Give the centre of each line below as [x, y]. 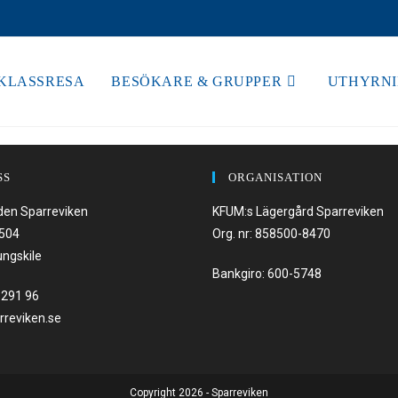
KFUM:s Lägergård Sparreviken [298, 211]
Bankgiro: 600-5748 [267, 274]
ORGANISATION [275, 177]
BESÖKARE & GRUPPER [197, 81]
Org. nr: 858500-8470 [271, 234]
